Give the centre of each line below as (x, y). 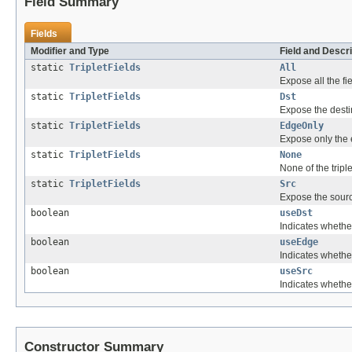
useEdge (299, 242)
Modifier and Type (70, 51)
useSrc (296, 271)
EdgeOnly (302, 126)
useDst (296, 213)
